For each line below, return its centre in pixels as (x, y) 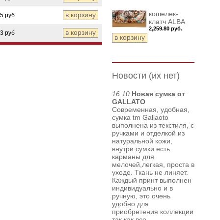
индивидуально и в (142, 188)
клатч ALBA (167, 22)
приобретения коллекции (153, 212)
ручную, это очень (141, 196)
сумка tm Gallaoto (140, 117)
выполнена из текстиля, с (153, 125)
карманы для (133, 157)
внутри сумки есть (141, 149)
